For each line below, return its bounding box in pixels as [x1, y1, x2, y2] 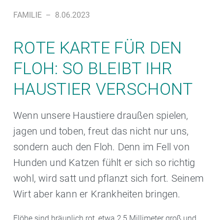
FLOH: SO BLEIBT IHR [13, 58, 173, 79]
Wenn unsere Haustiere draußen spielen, [13, 110, 189, 122]
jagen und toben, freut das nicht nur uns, [13, 125, 189, 137]
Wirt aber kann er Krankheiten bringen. [13, 188, 181, 200]
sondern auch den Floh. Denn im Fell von [13, 141, 190, 153]
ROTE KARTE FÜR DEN [13, 38, 182, 58]
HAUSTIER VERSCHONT [13, 79, 193, 99]
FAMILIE [13, 10, 42, 20]
